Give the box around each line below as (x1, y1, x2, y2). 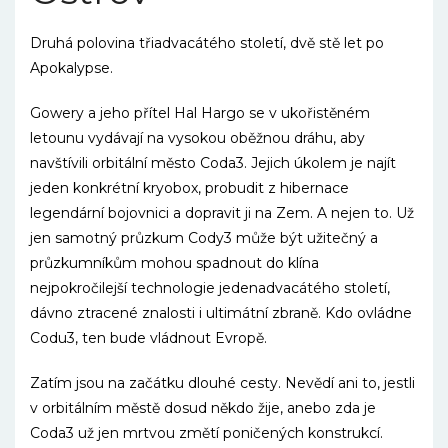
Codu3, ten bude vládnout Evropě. (30, 329, 267, 348)
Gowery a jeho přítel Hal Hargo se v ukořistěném (30, 104, 370, 123)
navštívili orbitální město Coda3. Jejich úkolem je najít (30, 154, 396, 173)
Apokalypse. (30, 59, 113, 78)
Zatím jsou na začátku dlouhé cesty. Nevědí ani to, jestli (30, 374, 415, 393)
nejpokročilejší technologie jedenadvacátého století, (30, 279, 390, 298)
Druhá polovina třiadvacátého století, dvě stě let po (30, 34, 384, 53)
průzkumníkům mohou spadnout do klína (30, 254, 319, 273)
